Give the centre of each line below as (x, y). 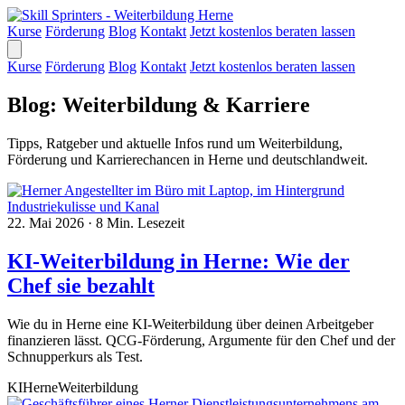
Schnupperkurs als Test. (75, 356)
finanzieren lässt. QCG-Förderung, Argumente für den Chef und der (201, 340)
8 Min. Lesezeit (140, 222)
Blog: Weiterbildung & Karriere (159, 104)
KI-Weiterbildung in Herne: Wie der (179, 261)
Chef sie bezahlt (81, 285)
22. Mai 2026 (47, 222)
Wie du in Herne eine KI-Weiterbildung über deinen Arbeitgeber (190, 324)
